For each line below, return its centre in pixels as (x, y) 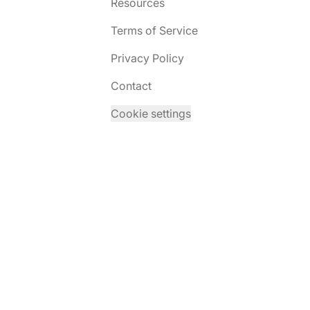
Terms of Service (154, 30)
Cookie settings (151, 113)
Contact (131, 86)
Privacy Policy (147, 58)
